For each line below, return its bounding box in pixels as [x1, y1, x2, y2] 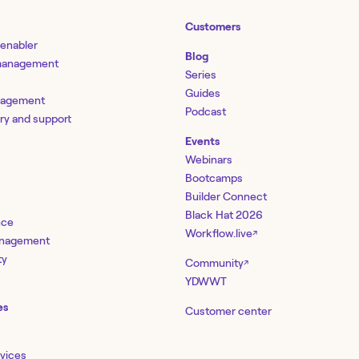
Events [185, 134, 220, 147]
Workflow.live [185, 226, 252, 240]
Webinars [185, 152, 232, 166]
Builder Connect [185, 189, 267, 203]
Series [185, 67, 216, 81]
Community [185, 256, 244, 269]
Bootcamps [185, 171, 243, 184]
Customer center [185, 304, 272, 317]
